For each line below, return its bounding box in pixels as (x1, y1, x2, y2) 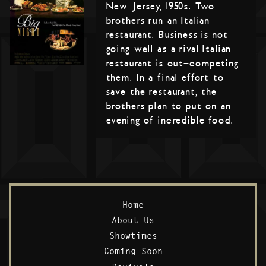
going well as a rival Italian (106, 42, 232, 55)
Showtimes (109, 230, 157, 242)
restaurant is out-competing (106, 56, 239, 69)
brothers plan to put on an (106, 99, 231, 112)
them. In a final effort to (106, 71, 224, 84)
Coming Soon (103, 245, 163, 257)
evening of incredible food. (106, 113, 233, 126)
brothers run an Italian (106, 14, 210, 27)
